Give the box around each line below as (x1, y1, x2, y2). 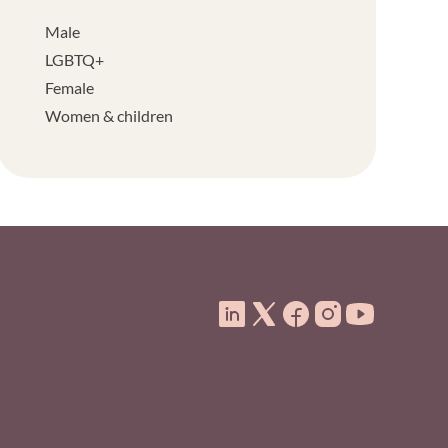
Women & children (45, 106, 174, 125)
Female (45, 78, 95, 97)
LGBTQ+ (45, 50, 105, 69)
